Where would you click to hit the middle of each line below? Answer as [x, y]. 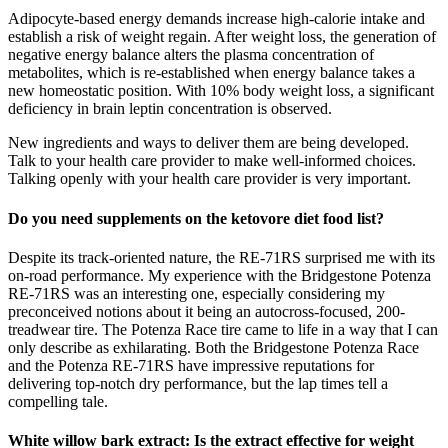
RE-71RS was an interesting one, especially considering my [196, 293]
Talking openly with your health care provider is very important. [209, 179]
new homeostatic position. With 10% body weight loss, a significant [221, 91]
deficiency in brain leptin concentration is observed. [170, 109]
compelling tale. [58, 401]
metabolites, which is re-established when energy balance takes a [211, 73]
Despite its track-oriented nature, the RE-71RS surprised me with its [221, 257]
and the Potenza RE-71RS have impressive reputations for [191, 365]
